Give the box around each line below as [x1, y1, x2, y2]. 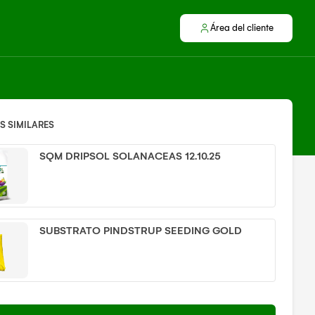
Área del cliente [210, 22, 274, 33]
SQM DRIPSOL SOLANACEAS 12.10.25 [39, 150, 221, 162]
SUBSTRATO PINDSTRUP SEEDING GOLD [39, 224, 243, 237]
